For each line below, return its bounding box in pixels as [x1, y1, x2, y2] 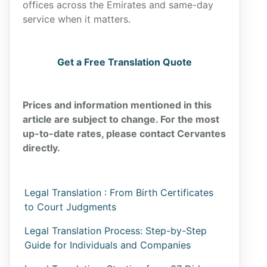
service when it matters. [23, 13, 131, 25]
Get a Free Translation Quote [57, 56, 192, 68]
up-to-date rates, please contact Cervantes [23, 128, 226, 139]
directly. [23, 142, 60, 154]
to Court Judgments [24, 201, 116, 213]
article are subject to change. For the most [23, 113, 219, 125]
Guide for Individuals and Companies [24, 239, 191, 251]
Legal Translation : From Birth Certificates [24, 187, 213, 198]
